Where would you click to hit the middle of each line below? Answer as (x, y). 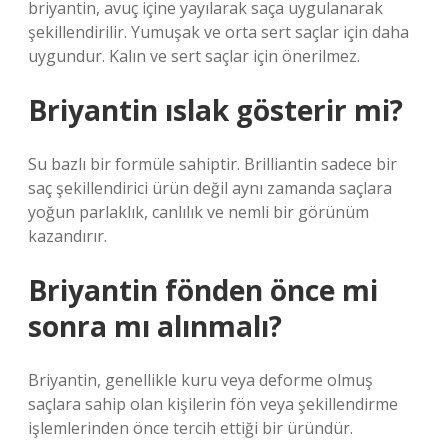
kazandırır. (67, 236)
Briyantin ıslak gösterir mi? (215, 110)
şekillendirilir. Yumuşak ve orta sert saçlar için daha (218, 32)
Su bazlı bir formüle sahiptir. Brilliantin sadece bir (212, 164)
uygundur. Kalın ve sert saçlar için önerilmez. (194, 56)
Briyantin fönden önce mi (203, 290)
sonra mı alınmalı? (155, 326)
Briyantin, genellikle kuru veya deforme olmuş (200, 380)
